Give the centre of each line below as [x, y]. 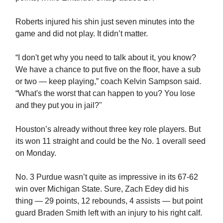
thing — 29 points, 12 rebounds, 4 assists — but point [109, 201]
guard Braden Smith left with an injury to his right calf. [109, 213]
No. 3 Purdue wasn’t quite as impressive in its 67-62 [107, 177]
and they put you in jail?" [59, 105]
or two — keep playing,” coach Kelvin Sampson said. [108, 81]
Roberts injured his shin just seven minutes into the [105, 21]
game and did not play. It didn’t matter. [82, 33]
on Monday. [36, 153]
